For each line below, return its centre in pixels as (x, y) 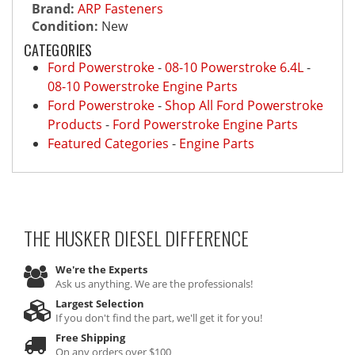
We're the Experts (101, 269)
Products (75, 124)
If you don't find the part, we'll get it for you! (159, 318)
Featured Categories (108, 143)
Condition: (65, 26)
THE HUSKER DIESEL (92, 238)
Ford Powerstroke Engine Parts (205, 124)
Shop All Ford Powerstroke (244, 105)
